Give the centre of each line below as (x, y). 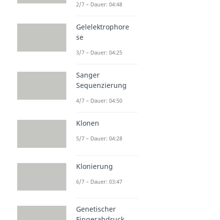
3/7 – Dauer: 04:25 (99, 53)
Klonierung (95, 166)
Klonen (88, 123)
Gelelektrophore (103, 27)
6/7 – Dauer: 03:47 (99, 181)
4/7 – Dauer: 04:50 (99, 101)
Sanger (88, 75)
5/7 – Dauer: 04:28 (99, 138)
